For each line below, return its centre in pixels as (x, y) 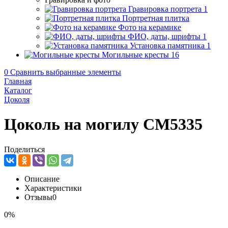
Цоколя (17, 99)
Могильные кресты (135, 55)
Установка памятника (167, 46)
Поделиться (24, 149)
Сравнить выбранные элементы (66, 72)
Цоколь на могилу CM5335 (103, 124)
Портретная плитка (156, 18)
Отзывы (38, 197)
